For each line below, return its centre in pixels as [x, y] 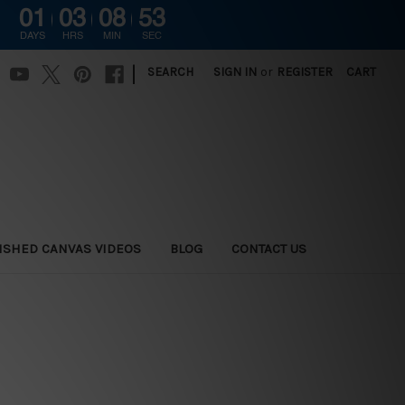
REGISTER [305, 72]
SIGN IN [235, 72]
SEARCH [171, 72]
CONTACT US [269, 248]
